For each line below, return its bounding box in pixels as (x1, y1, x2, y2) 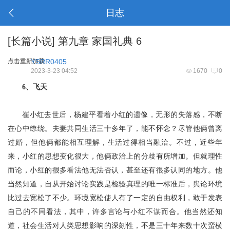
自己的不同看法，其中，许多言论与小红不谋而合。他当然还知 (8, 208, 222, 216)
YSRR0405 (31, 57, 67, 66)
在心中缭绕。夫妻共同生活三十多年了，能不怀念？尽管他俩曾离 (8, 125, 222, 132)
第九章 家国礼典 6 (55, 35, 142, 47)
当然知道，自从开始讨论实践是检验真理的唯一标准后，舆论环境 (8, 180, 222, 188)
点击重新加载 (8, 57, 45, 65)
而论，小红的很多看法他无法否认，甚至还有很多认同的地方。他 (8, 166, 222, 174)
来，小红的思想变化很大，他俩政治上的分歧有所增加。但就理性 (8, 152, 222, 160)
